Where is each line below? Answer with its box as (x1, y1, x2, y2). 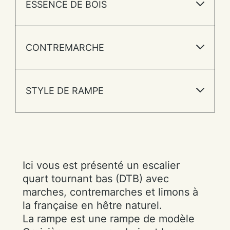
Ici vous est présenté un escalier (23, 159, 180, 171)
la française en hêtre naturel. (23, 199, 163, 212)
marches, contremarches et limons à (23, 186, 199, 198)
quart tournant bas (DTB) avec (23, 172, 169, 185)
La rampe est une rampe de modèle (23, 213, 195, 225)
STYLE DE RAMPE (25, 85, 104, 96)
